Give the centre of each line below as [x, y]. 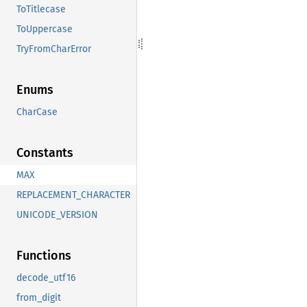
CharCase [37, 112]
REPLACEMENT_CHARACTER [73, 195]
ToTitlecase [41, 10]
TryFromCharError [54, 49]
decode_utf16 [46, 278]
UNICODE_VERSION [57, 215]
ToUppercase [45, 29]
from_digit [39, 298]
